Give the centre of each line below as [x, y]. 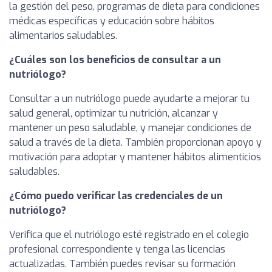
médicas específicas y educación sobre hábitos [112, 21]
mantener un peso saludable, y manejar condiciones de [130, 128]
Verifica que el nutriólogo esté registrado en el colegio [129, 235]
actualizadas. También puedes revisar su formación [122, 264]
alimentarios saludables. [63, 36]
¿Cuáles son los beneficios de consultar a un [115, 60]
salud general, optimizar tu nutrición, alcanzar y [114, 114]
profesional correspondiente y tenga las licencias [117, 250]
